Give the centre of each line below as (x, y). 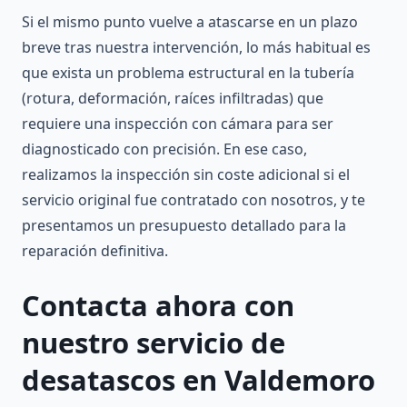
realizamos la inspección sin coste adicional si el (186, 175)
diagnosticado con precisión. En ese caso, (164, 149)
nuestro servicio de (154, 343)
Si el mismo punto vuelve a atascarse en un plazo (190, 22)
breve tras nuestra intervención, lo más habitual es (196, 48)
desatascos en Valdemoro (199, 380)
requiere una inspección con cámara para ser (178, 124)
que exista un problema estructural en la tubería (188, 73)
